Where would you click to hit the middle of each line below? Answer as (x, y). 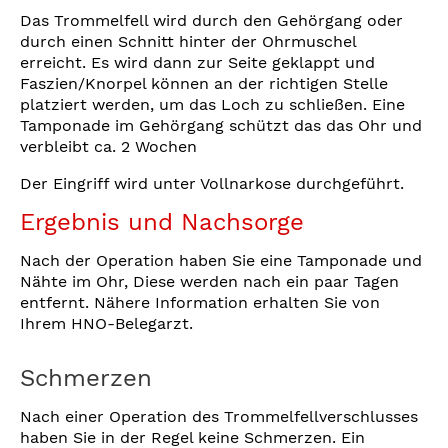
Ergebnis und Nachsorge (162, 221)
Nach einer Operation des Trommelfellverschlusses (219, 416)
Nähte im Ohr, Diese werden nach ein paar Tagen (209, 281)
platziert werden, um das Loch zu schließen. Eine (212, 104)
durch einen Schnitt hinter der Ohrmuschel (188, 41)
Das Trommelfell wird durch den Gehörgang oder (211, 20)
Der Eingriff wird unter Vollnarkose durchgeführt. (212, 183)
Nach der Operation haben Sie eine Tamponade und (221, 260)
